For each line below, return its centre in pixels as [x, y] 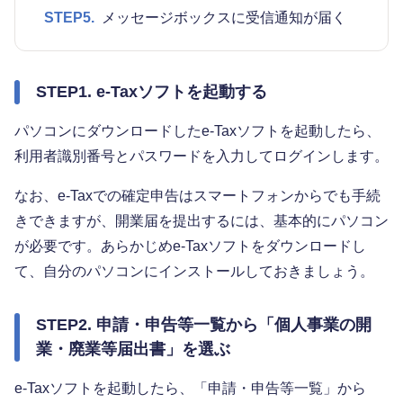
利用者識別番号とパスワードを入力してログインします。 [201, 156]
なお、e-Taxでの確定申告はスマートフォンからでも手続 [197, 195]
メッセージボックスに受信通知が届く [224, 17]
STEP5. [69, 17]
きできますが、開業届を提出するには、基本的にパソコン [201, 220]
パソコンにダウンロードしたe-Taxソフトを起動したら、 [197, 130]
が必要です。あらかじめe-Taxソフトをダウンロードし [190, 246]
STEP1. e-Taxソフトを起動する [152, 91]
